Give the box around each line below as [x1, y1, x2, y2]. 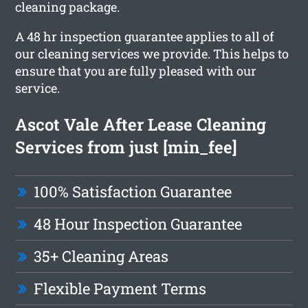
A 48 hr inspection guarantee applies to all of [15, 27, 274, 45]
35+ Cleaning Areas [34, 245, 169, 266]
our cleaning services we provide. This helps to [15, 45, 289, 62]
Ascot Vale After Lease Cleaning [15, 113, 267, 135]
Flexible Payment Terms [34, 278, 207, 298]
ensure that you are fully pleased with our [15, 62, 257, 79]
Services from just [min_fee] [15, 135, 238, 158]
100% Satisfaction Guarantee [34, 181, 232, 201]
